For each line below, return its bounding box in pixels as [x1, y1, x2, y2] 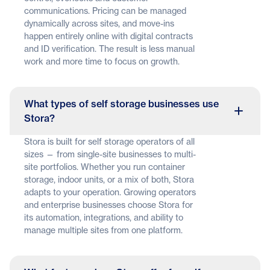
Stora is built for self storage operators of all [24, 136, 195, 147]
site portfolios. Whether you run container [24, 162, 185, 172]
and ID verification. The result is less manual [24, 43, 195, 54]
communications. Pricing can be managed [24, 5, 186, 16]
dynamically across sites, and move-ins [24, 18, 174, 29]
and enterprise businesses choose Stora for [24, 199, 193, 210]
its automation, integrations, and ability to [24, 212, 183, 223]
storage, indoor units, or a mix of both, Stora [24, 174, 194, 185]
